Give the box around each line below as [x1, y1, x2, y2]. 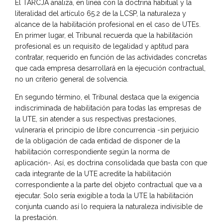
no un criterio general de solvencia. [15, 75, 128, 83]
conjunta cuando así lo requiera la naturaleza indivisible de [15, 202, 203, 211]
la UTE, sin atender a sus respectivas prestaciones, [15, 114, 176, 123]
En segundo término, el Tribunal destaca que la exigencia [15, 93, 199, 101]
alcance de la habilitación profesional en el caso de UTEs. [15, 20, 201, 28]
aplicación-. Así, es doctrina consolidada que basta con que [15, 158, 207, 167]
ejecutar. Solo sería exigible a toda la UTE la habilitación [15, 191, 193, 200]
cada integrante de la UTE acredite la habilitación [15, 169, 171, 178]
